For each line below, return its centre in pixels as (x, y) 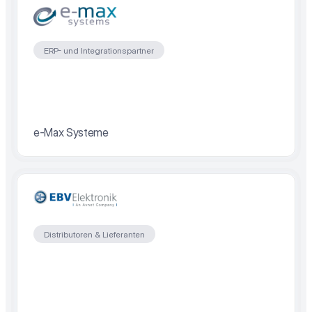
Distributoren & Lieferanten (94, 234)
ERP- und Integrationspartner (99, 50)
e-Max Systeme (71, 132)
